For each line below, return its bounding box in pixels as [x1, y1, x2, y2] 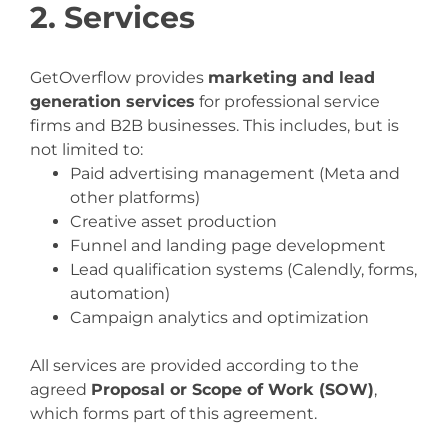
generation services [30, 92, 195, 111]
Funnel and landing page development [70, 236, 386, 255]
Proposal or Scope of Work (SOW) [91, 380, 374, 399]
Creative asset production [70, 212, 277, 231]
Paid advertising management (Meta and [70, 164, 400, 183]
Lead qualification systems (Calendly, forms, [70, 260, 417, 279]
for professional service [195, 92, 380, 111]
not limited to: [30, 140, 143, 159]
